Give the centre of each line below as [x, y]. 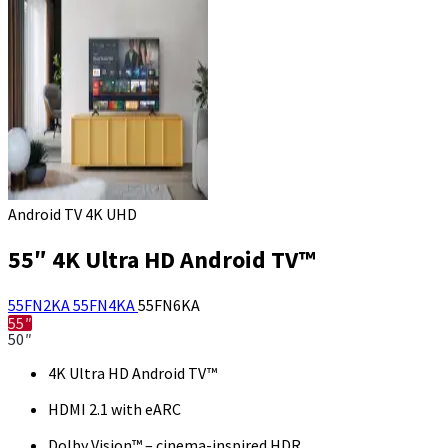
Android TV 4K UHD [72, 214]
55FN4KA [105, 305]
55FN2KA [40, 305]
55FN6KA [169, 305]
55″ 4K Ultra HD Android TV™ [161, 260]
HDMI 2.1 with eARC [114, 409]
